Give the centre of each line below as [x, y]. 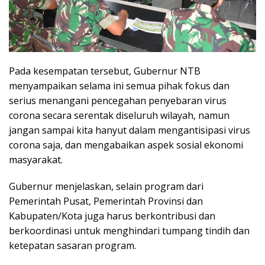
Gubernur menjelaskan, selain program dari [106, 187]
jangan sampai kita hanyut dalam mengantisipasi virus [130, 130]
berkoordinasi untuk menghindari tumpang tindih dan [129, 231]
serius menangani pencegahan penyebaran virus [118, 101]
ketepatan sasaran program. [72, 246]
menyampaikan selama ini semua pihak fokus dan [119, 86]
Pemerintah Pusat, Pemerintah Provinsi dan [106, 201]
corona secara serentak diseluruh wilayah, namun [119, 116]
